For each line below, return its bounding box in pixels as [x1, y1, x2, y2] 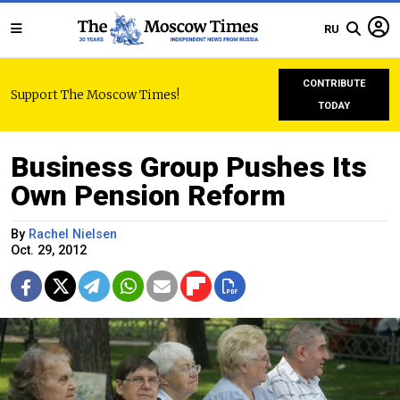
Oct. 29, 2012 [11, 243, 87, 258]
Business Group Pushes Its [11, 150, 367, 184]
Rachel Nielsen [29, 227, 117, 242]
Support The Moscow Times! [11, 87, 179, 103]
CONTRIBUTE [302, 78, 366, 89]
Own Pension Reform [11, 179, 286, 212]
